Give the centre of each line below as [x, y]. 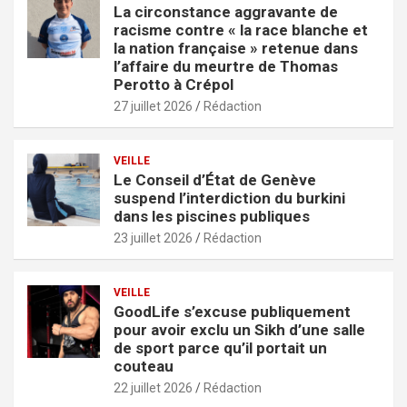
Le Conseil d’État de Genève [215, 179]
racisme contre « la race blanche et [241, 30]
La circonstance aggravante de [226, 11]
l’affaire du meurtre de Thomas [226, 66]
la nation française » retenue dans [236, 48]
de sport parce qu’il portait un [220, 347]
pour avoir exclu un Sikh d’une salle [239, 329]
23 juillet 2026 [153, 238]
